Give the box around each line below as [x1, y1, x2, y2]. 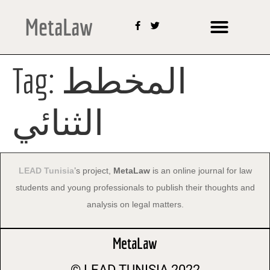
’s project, [74, 165, 113, 175]
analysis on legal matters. [86, 199, 184, 209]
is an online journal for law [149, 165, 252, 175]
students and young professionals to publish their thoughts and [15, 182, 255, 192]
